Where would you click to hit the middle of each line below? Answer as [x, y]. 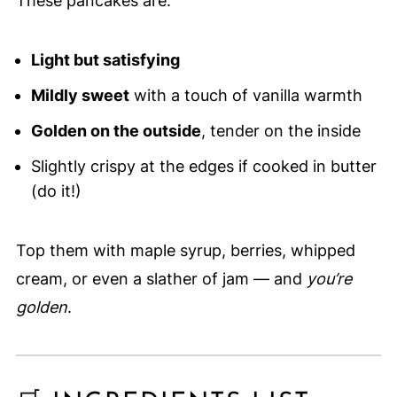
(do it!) [56, 191]
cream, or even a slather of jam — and [161, 279]
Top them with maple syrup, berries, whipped [185, 251]
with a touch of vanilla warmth [245, 96]
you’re [329, 279]
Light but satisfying [105, 60]
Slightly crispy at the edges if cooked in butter [203, 167]
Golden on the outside [116, 131]
